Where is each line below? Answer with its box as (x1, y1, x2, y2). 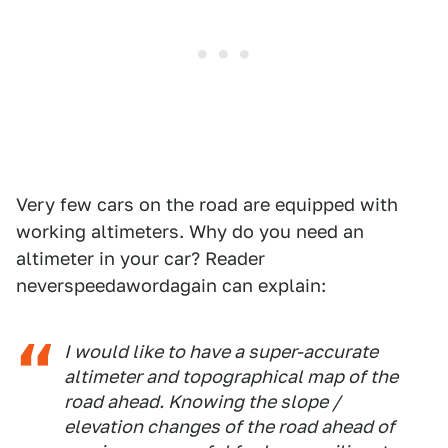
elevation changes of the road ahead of (64, 416, 395, 437)
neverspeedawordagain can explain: (16, 275, 326, 296)
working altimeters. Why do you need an (16, 221, 364, 242)
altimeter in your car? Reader (16, 248, 265, 269)
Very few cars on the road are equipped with (16, 194, 398, 215)
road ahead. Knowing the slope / (64, 391, 341, 412)
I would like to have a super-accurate (64, 341, 378, 362)
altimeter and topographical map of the (64, 366, 398, 387)
